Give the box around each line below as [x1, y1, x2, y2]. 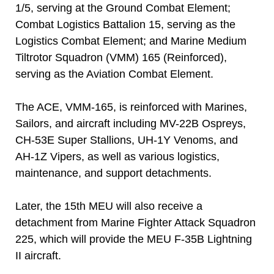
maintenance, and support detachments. [15, 167, 212, 179]
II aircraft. [15, 250, 61, 262]
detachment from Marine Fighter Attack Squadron [15, 217, 256, 229]
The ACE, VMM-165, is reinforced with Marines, [15, 101, 247, 113]
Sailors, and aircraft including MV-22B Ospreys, [15, 117, 246, 130]
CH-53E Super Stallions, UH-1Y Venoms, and [15, 134, 238, 146]
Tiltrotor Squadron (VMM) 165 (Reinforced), [15, 51, 227, 64]
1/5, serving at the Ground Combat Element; [15, 2, 231, 14]
